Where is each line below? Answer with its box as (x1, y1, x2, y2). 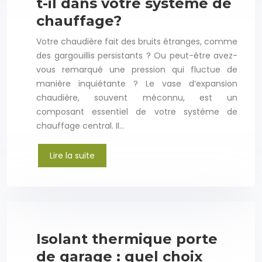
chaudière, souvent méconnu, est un (36, 92, 237, 104)
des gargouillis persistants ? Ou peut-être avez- (36, 50, 237, 62)
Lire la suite (50, 150, 95, 162)
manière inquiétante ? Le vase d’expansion (36, 78, 237, 90)
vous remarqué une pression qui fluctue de (36, 64, 237, 76)
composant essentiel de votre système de (36, 106, 237, 118)
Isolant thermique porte (36, 230, 218, 248)
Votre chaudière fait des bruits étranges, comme (36, 36, 237, 48)
